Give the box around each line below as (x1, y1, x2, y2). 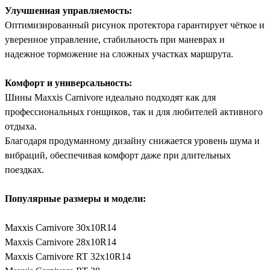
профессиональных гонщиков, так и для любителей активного (5, 107, 263, 118)
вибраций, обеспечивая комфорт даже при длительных (5, 150, 231, 161)
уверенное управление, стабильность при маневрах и (5, 34, 225, 45)
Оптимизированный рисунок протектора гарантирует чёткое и (5, 20, 265, 31)
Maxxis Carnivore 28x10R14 (5, 237, 116, 248)
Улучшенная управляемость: (5, 5, 132, 16)
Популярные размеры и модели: (5, 193, 146, 204)
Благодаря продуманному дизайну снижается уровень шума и (5, 136, 260, 146)
